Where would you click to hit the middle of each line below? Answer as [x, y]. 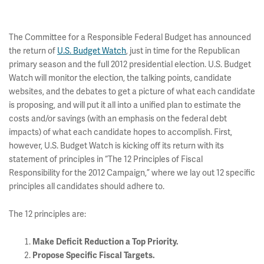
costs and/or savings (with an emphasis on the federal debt [118, 118]
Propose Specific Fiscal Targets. [94, 255]
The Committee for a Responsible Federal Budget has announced [130, 37]
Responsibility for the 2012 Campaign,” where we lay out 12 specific [132, 173]
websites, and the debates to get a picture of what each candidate [132, 91]
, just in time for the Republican [183, 51]
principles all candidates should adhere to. [87, 186]
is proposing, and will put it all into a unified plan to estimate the [125, 105]
